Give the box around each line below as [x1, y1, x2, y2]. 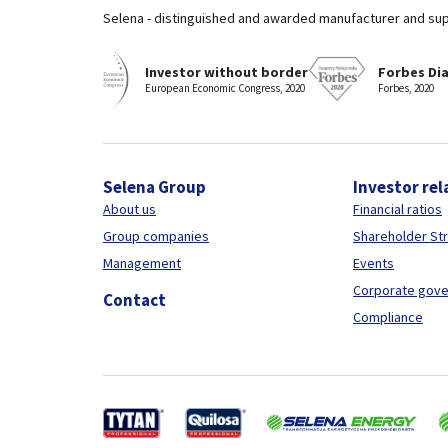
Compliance [353, 308, 423, 326]
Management [103, 254, 181, 272]
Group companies [103, 227, 209, 245]
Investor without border [145, 63, 308, 81]
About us [103, 200, 156, 218]
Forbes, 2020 [378, 81, 434, 95]
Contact [103, 289, 166, 311]
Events [353, 254, 394, 272]
